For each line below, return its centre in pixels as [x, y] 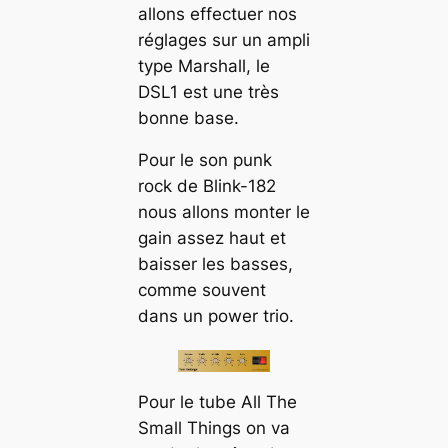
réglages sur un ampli [223, 39]
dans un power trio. [215, 316]
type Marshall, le [203, 65]
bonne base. [188, 117]
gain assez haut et [211, 238]
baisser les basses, [215, 264]
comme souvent [201, 290]
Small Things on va [213, 428]
